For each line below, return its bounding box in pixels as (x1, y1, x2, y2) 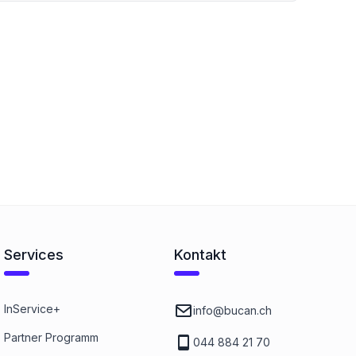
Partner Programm (4, 331, 99, 344)
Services (4, 246, 64, 263)
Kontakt (173, 246, 226, 263)
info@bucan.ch (192, 304, 272, 317)
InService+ (4, 302, 61, 315)
